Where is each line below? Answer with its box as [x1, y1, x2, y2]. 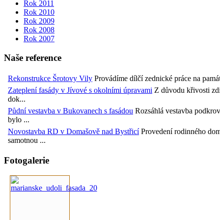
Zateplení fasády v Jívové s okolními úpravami [8, 85, 152, 94]
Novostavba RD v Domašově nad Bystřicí [8, 127, 139, 136]
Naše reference [4, 53, 61, 63]
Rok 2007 [24, 34, 55, 43]
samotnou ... [8, 136, 46, 144]
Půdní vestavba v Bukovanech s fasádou [8, 106, 133, 115]
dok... [8, 94, 26, 103]
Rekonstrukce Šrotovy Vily [8, 74, 92, 82]
